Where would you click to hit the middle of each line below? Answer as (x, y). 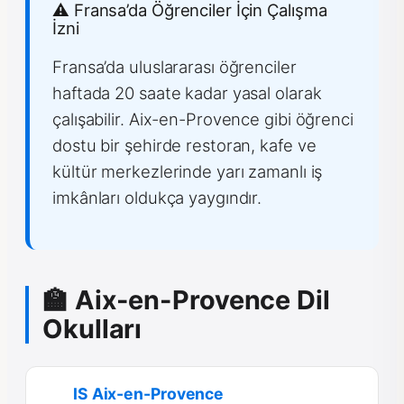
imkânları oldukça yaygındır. (157, 197)
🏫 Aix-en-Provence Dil (186, 300)
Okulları (92, 329)
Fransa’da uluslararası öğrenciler (174, 66)
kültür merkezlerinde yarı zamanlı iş (188, 171)
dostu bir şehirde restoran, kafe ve (184, 145)
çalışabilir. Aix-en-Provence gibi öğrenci (203, 119)
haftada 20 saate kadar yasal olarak (187, 92)
